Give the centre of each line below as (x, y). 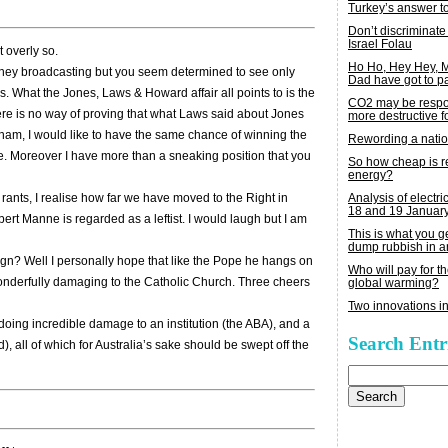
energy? (370, 175)
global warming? (393, 283)
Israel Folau (380, 44)
